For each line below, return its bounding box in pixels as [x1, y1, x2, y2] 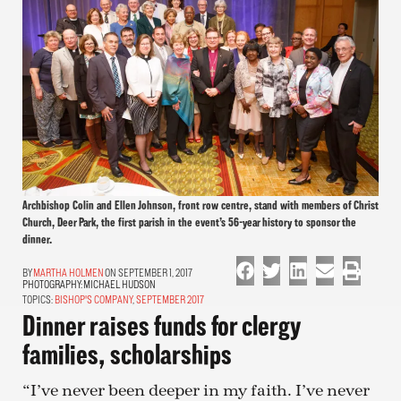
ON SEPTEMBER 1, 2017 [104, 266, 192, 278]
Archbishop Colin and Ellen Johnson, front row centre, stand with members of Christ [22, 197, 379, 211]
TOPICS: [22, 293, 53, 305]
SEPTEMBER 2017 [136, 293, 204, 305]
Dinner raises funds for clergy [22, 309, 300, 341]
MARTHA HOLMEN [33, 266, 104, 278]
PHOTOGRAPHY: [22, 277, 83, 290]
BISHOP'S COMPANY [55, 293, 132, 305]
